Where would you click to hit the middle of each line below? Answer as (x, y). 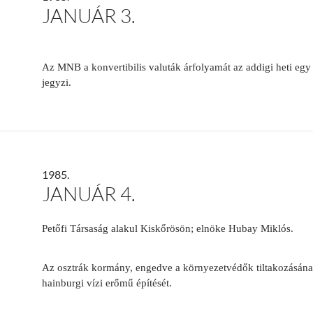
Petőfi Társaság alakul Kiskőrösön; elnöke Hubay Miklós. (168, 229)
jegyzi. (57, 83)
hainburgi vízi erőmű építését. (107, 283)
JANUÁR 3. (89, 16)
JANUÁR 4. (89, 194)
